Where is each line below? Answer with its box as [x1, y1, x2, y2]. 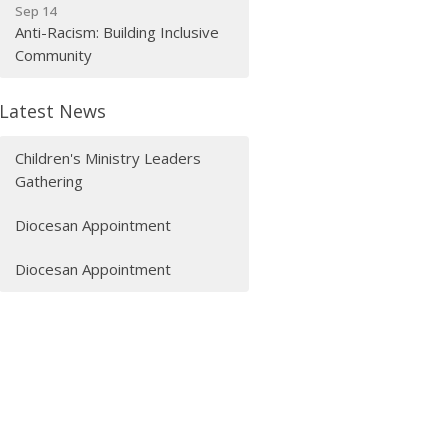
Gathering [15, 171, 84, 192]
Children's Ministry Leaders [15, 148, 202, 169]
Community [15, 44, 93, 65]
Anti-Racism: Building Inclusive [15, 21, 220, 42]
